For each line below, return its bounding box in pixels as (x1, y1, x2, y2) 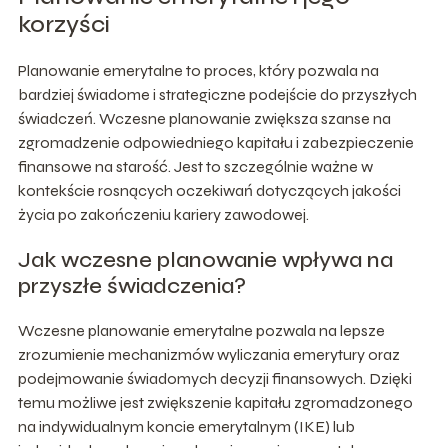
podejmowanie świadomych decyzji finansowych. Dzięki (17, 368, 412, 388)
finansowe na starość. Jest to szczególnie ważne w (17, 156, 373, 176)
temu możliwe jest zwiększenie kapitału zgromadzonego (17, 392, 413, 412)
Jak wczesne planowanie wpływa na (17, 246, 393, 273)
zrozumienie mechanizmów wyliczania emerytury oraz (17, 344, 400, 364)
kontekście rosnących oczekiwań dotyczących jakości (17, 180, 401, 200)
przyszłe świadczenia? (17, 272, 246, 299)
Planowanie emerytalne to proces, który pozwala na (17, 60, 379, 80)
